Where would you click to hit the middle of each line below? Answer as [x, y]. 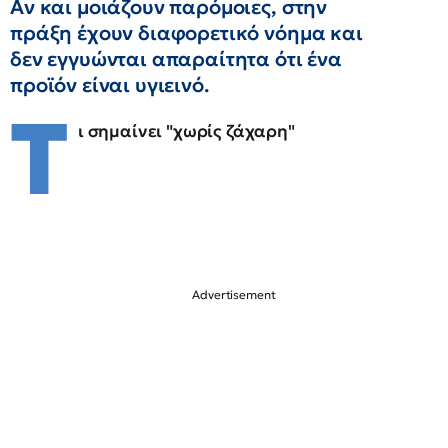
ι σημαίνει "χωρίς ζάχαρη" [186, 131]
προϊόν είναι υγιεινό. [110, 85]
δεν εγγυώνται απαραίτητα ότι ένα [176, 59]
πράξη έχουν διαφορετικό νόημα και [186, 33]
